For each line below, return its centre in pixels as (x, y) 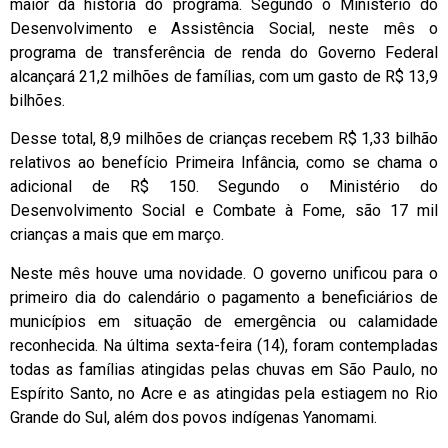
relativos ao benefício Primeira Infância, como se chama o (224, 163)
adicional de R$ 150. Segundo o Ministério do (224, 187)
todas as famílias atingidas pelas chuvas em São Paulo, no (224, 369)
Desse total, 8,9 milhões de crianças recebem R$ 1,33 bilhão (224, 139)
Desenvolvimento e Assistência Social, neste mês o (224, 28)
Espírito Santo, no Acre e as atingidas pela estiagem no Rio (224, 393)
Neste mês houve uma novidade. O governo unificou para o (224, 273)
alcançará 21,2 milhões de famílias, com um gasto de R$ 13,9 (224, 76)
